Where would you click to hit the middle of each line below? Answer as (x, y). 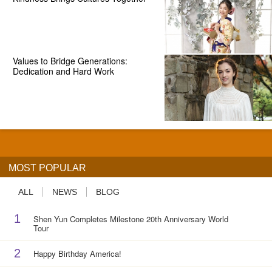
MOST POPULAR (47, 167)
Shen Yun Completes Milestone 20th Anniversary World (131, 219)
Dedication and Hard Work (63, 71)
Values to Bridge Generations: (70, 60)
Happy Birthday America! (77, 253)
